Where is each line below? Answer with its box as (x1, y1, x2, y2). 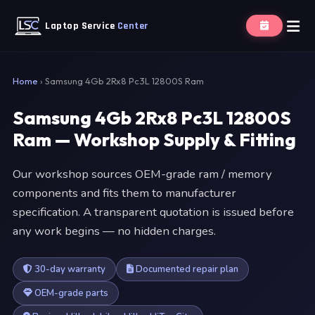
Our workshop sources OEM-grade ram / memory (13, 166, 272, 182)
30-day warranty (32, 263, 105, 276)
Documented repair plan (134, 263, 238, 276)
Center (117, 19, 148, 32)
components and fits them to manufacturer (13, 185, 236, 201)
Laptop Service (45, 19, 117, 32)
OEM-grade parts (32, 287, 108, 300)
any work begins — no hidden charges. (13, 223, 216, 239)
